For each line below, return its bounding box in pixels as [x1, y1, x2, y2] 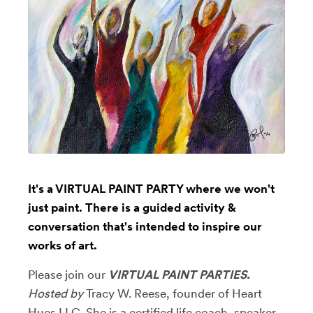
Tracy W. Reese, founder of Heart [83, 286, 262, 300]
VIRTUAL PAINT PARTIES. [108, 267, 250, 282]
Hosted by [28, 286, 83, 300]
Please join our [28, 267, 108, 282]
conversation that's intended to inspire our [28, 219, 262, 233]
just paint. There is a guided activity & [28, 200, 236, 214]
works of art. [28, 238, 97, 252]
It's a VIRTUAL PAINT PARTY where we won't [28, 181, 275, 196]
